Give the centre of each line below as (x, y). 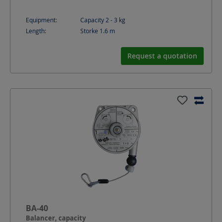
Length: (36, 30)
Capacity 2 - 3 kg (103, 20)
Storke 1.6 (95, 30)
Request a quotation (162, 55)
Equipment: (41, 20)
